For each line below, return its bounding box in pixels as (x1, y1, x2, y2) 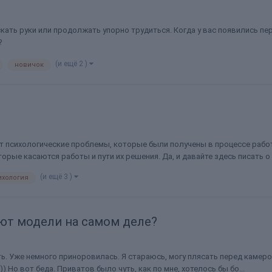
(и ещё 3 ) (40, 172, 74, 182)
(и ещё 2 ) (55, 59, 89, 68)
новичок (15, 60, 44, 69)
